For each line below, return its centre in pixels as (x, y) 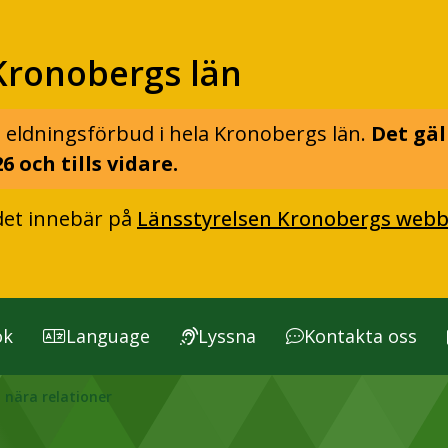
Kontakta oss (360, 336)
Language (108, 336)
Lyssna (227, 336)
